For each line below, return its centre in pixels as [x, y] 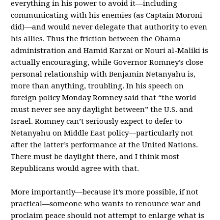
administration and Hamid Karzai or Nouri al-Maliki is [110, 50]
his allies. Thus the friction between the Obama [96, 39]
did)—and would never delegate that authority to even [109, 27]
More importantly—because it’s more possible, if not [105, 192]
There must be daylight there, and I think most [95, 156]
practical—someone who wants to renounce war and [106, 204]
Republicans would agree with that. [75, 168]
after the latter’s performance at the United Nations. [105, 145]
